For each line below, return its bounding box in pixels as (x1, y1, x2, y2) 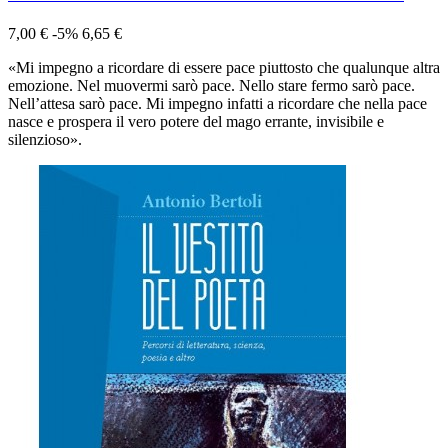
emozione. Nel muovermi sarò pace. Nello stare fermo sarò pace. (8, 77, 415, 95)
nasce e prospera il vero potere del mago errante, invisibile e (8, 113, 384, 131)
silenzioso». (8, 131, 82, 149)
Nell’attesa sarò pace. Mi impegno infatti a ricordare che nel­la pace (8, 95, 427, 113)
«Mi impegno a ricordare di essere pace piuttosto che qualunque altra (8, 59, 440, 77)
